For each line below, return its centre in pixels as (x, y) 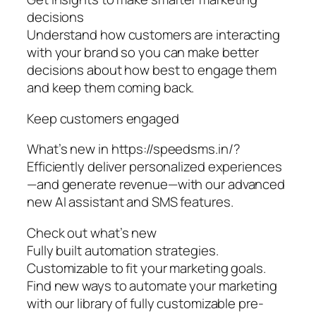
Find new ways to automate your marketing (152, 285)
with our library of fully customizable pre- (145, 303)
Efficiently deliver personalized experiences (154, 167)
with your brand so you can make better (143, 53)
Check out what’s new (92, 232)
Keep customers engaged (103, 118)
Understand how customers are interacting (153, 35)
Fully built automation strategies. (123, 250)
